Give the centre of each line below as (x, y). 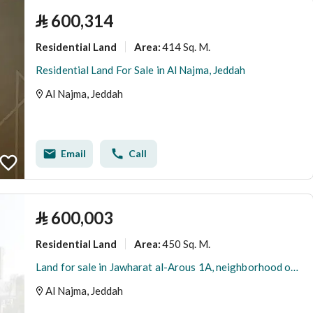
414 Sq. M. (186, 46)
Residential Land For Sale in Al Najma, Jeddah (141, 70)
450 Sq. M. (186, 243)
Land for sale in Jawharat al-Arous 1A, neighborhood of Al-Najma (295, 267)
